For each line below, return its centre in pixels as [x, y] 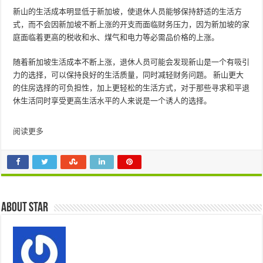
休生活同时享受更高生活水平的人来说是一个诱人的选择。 [112, 101]
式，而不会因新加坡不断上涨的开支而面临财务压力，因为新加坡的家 [131, 24]
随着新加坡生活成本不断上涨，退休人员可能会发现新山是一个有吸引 [131, 62]
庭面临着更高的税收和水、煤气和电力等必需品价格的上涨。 [116, 37]
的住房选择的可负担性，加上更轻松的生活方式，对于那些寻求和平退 [131, 88]
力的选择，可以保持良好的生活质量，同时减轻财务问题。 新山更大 [129, 75]
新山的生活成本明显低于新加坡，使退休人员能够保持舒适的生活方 [128, 11]
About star [25, 208]
